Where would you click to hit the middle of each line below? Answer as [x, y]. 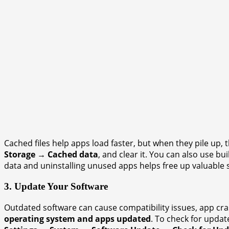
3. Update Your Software [56, 186]
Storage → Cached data [51, 155]
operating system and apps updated [77, 219]
